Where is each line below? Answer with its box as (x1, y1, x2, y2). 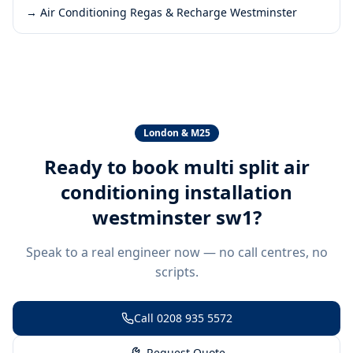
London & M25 (143, 125, 210, 139)
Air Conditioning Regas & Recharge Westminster (40, 4, 297, 20)
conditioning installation (61, 178, 292, 205)
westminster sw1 (91, 203, 253, 230)
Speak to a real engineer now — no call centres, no (25, 243, 328, 261)
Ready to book (43, 153, 184, 180)
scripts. (154, 262, 199, 281)
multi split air (183, 153, 310, 180)
